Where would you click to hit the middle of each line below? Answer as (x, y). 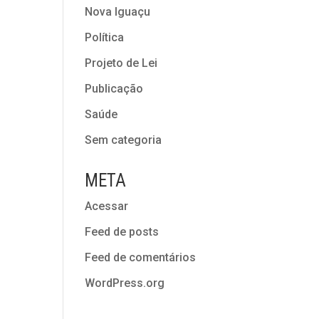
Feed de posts (122, 232)
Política (105, 37)
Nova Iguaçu (118, 12)
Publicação (114, 89)
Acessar (107, 206)
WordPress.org (125, 283)
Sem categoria (124, 140)
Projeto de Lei (121, 63)
